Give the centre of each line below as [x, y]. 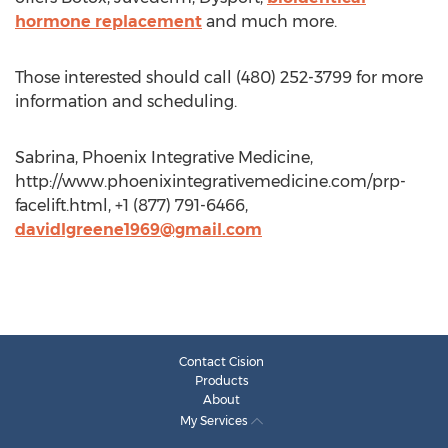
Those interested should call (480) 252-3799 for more [219, 77]
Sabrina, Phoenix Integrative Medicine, [164, 157]
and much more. [269, 21]
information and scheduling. [126, 101]
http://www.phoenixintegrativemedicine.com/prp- [210, 181]
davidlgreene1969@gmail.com [138, 229]
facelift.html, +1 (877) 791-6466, [131, 205]
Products [221, 380]
